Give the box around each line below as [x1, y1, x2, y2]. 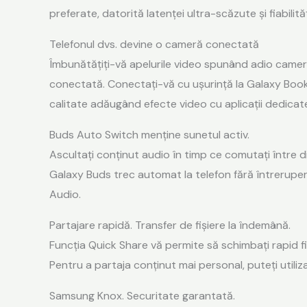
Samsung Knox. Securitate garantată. [49, 288, 235, 303]
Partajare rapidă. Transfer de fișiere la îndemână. [49, 217, 291, 232]
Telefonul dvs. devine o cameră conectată [49, 36, 259, 51]
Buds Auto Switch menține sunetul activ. [49, 127, 249, 142]
